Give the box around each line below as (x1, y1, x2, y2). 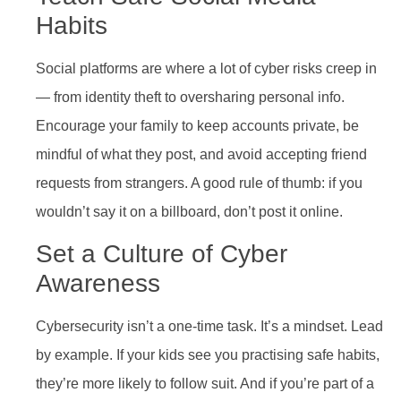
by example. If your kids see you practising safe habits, (36, 347, 380, 363)
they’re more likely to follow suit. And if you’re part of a (36, 376, 374, 392)
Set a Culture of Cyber (36, 240, 287, 269)
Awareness (36, 269, 160, 298)
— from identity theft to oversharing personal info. (36, 89, 345, 105)
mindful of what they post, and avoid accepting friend (36, 146, 367, 162)
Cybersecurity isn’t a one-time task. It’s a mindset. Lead (36, 319, 383, 335)
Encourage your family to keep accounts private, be (36, 117, 359, 133)
